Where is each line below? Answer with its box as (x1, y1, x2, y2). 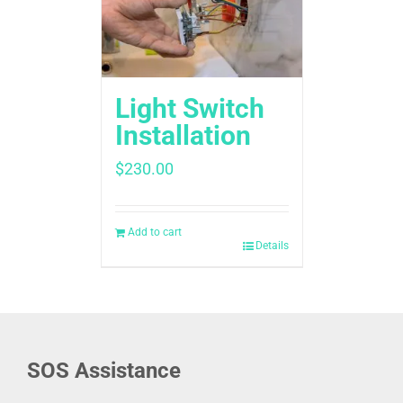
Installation (114, 120, 251, 152)
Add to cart (127, 226, 182, 239)
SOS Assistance (27, 358, 181, 384)
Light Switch (114, 93, 264, 125)
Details (255, 239, 289, 253)
